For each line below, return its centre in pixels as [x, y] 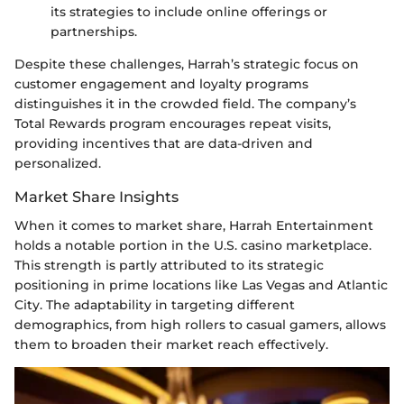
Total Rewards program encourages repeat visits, [173, 123]
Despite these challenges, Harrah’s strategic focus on [187, 64]
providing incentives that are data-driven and [164, 143]
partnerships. [94, 31]
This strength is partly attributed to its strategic [169, 265]
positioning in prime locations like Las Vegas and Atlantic [201, 285]
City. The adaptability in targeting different [155, 304]
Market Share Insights [96, 196]
